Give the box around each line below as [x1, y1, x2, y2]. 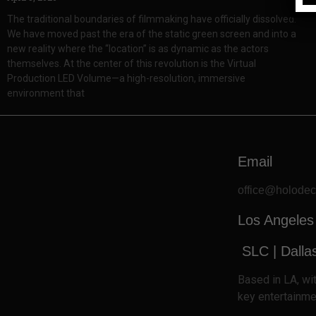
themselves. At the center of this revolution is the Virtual [7, 57, 256, 69]
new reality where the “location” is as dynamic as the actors [7, 42, 269, 54]
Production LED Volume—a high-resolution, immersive [7, 72, 245, 84]
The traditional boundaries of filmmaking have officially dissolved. [7, 13, 296, 25]
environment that [7, 87, 85, 99]
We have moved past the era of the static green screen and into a [7, 28, 296, 39]
